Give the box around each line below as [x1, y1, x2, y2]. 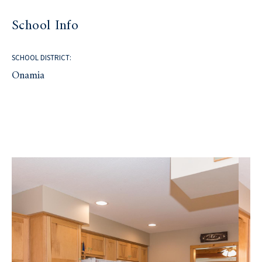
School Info [12, 13, 79, 39]
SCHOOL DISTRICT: [12, 52, 72, 63]
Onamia [12, 66, 45, 85]
